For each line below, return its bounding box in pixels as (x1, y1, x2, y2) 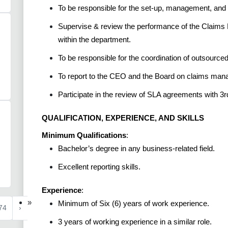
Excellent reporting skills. (58, 162, 140, 172)
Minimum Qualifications (42, 131, 126, 140)
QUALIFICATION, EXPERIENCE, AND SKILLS (42, 113, 204, 123)
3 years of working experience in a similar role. (58, 217, 212, 226)
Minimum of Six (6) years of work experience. (58, 199, 209, 208)
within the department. (58, 35, 131, 44)
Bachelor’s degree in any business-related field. (58, 144, 215, 153)
